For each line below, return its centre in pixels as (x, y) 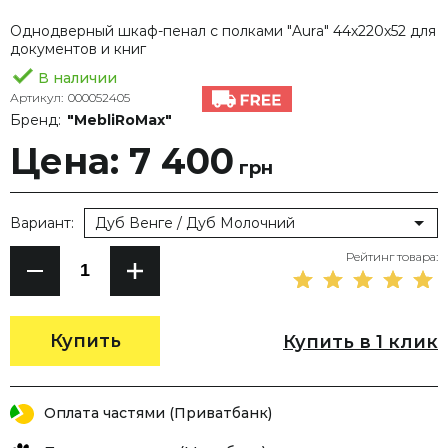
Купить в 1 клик (360, 341)
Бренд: (35, 119)
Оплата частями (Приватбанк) (158, 413)
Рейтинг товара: (392, 256)
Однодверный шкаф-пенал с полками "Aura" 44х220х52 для (223, 30)
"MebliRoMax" (119, 119)
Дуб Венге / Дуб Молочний (195, 222)
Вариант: (42, 222)
